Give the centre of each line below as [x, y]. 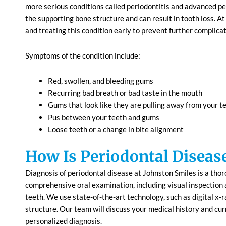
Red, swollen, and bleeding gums [101, 81]
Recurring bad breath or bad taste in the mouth [125, 93]
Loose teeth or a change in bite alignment [116, 129]
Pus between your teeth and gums [104, 117]
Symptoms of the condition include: [83, 55]
